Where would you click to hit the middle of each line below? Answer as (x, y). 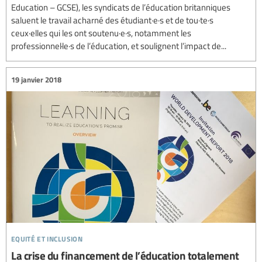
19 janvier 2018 (36, 79)
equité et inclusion (47, 237)
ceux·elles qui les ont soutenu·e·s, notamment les (101, 33)
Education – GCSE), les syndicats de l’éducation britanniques (121, 7)
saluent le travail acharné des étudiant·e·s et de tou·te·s (112, 20)
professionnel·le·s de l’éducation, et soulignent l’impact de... (119, 46)
